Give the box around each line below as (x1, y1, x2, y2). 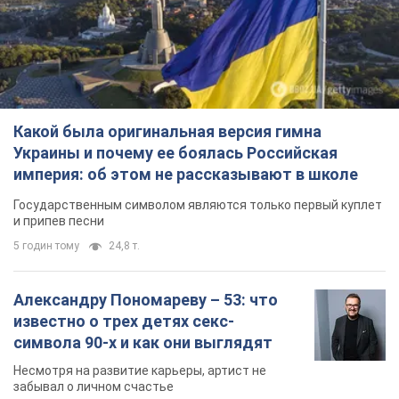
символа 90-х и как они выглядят (13, 333, 273, 353)
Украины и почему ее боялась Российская (13, 143, 338, 163)
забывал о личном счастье (13, 379, 174, 395)
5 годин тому (13, 240, 79, 253)
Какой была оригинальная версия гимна (13, 122, 322, 142)
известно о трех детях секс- (13, 312, 234, 331)
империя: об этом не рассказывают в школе (13, 165, 358, 184)
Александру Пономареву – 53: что (13, 290, 278, 310)
